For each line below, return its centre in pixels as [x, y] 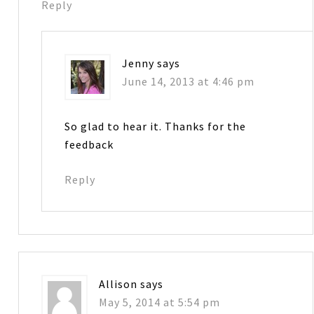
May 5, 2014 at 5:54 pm [160, 302]
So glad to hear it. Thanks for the [156, 126]
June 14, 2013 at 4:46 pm [189, 81]
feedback [89, 144]
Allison [118, 284]
